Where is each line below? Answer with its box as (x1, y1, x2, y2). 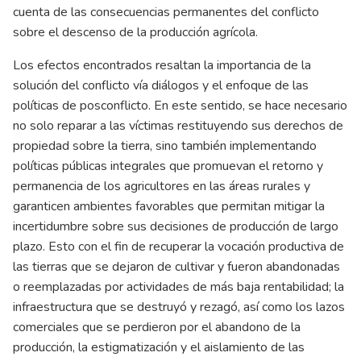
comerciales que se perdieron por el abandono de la (13, 317, 301, 336)
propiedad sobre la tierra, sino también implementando (13, 136, 317, 155)
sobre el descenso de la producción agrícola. (13, 23, 258, 41)
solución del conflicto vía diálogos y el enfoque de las (13, 76, 309, 94)
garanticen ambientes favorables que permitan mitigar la (13, 197, 325, 215)
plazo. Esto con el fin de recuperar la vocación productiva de (13, 237, 344, 255)
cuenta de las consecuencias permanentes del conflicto (13, 2, 319, 21)
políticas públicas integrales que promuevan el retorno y (13, 156, 323, 175)
